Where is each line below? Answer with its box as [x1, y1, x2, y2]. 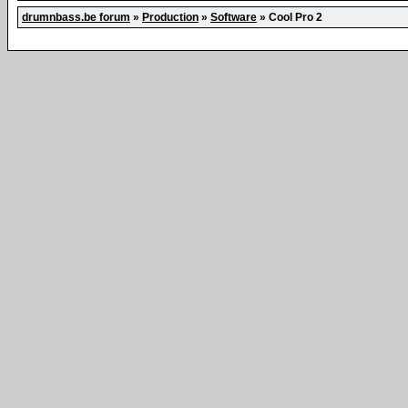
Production [142, 11, 199, 24]
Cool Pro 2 [269, 11, 322, 24]
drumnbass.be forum [22, 11, 130, 24]
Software [210, 11, 257, 24]
